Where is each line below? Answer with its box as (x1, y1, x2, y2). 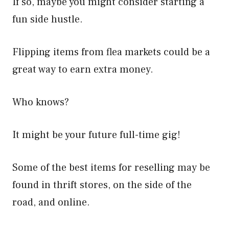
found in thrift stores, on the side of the (12, 178, 192, 192)
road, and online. (12, 196, 90, 209)
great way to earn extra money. (12, 63, 153, 76)
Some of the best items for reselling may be (12, 161, 210, 174)
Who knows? (12, 96, 69, 109)
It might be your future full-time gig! (12, 128, 183, 142)
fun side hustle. (12, 13, 85, 26)
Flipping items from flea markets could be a (12, 45, 210, 59)
